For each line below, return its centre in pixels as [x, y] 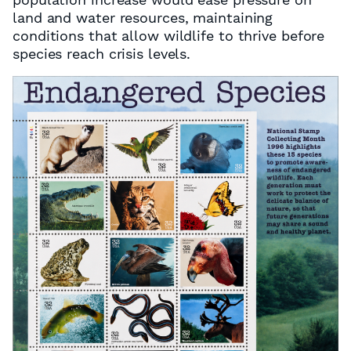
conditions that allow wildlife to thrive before [169, 35]
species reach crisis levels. [102, 53]
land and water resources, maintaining [143, 17]
